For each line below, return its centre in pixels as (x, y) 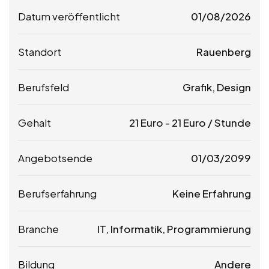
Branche (38, 228)
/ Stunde (228, 122)
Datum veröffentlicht (69, 16)
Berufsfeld (44, 87)
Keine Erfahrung (212, 193)
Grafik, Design (217, 87)
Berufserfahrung (57, 193)
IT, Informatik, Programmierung (174, 228)
